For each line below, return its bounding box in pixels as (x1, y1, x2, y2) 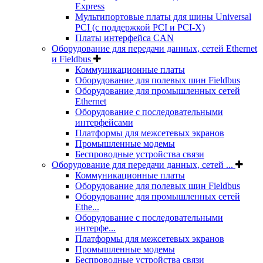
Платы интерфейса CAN (75, 32, 174, 43)
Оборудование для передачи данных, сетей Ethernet (52, 43, 257, 53)
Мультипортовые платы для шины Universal (75, 11, 251, 22)
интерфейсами (75, 117, 133, 127)
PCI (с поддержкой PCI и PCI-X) (75, 22, 205, 32)
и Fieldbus (52, 53, 93, 64)
